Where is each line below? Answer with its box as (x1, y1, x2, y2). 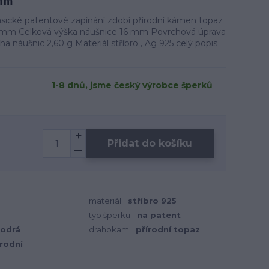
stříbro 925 (128, 196, 177, 205)
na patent (137, 210, 181, 220)
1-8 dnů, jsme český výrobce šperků (52, 80, 213, 91)
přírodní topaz (136, 225, 200, 234)
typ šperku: (89, 210, 132, 220)
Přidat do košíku (107, 137, 192, 149)
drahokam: (89, 225, 131, 234)
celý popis (176, 38, 217, 49)
